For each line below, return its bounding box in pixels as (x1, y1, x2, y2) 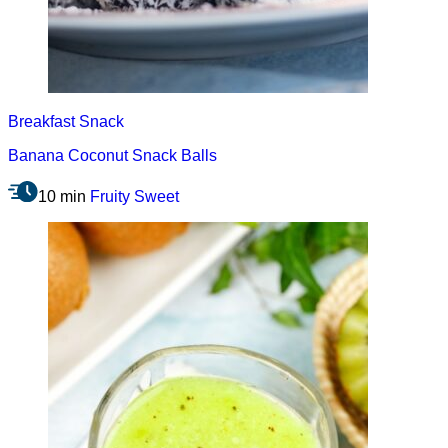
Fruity (90, 187, 130, 205)
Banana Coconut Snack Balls (8, 147, 217, 165)
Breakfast (8, 113, 75, 131)
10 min (38, 187, 86, 205)
